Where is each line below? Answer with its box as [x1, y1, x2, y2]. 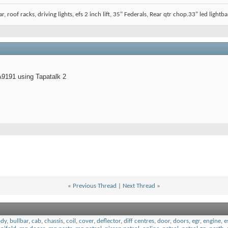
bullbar [10, 218, 28, 225]
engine [203, 218, 221, 225]
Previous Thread [73, 183, 117, 190]
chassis [44, 218, 63, 225]
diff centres [124, 218, 154, 225]
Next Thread [123, 183, 155, 190]
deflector [97, 218, 121, 225]
